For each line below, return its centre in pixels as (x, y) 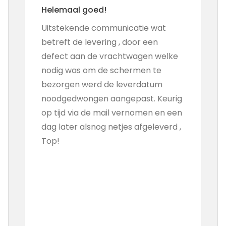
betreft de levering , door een (99, 42)
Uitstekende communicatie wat (103, 28)
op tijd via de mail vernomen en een (111, 113)
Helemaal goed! (74, 10)
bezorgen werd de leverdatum (102, 84)
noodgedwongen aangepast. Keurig (111, 99)
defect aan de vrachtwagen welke (109, 56)
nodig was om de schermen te (101, 70)
